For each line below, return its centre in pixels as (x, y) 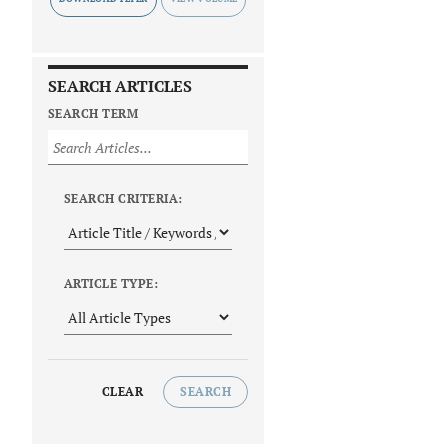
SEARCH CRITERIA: (123, 199)
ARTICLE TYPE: (111, 284)
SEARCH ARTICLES (120, 86)
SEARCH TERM (93, 114)
